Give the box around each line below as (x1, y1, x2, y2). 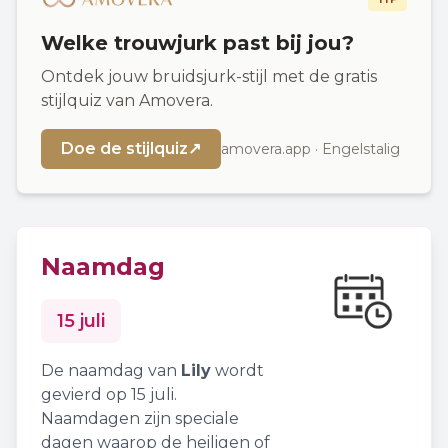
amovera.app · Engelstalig (221, 140, 400, 158)
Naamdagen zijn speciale (41, 409, 239, 428)
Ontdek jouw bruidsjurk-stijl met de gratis (41, 67, 377, 86)
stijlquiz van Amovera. (41, 91, 213, 110)
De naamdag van (41, 361, 181, 380)
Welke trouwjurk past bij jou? (41, 31, 354, 55)
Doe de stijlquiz (61, 139, 188, 158)
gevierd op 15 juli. (41, 385, 177, 404)
